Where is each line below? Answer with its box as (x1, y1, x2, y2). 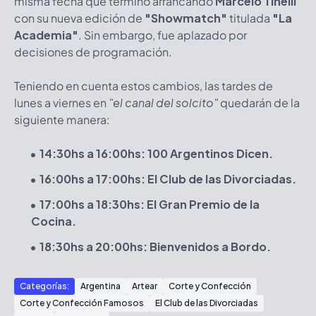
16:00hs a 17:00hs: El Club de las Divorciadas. (39, 171, 296, 187)
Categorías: (20, 281, 69, 292)
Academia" (14, 28, 78, 43)
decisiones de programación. (14, 44, 172, 60)
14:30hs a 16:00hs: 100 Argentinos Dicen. (39, 146, 273, 162)
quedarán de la (218, 95, 300, 111)
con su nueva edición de (14, 11, 145, 26)
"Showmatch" (145, 11, 227, 26)
